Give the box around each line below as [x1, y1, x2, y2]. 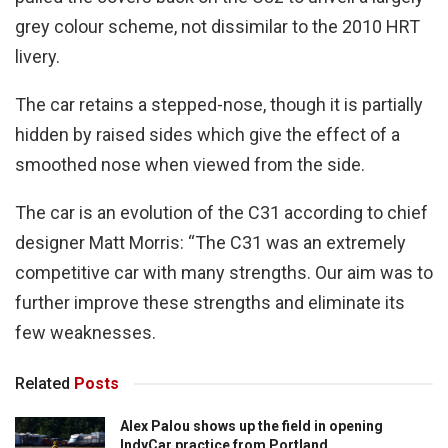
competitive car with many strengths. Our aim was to [15, 262, 433, 284]
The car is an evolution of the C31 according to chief [15, 202, 428, 224]
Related [15, 374, 70, 394]
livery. [15, 46, 60, 68]
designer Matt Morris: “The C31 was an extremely [15, 232, 406, 254]
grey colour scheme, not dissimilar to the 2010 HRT [15, 16, 420, 38]
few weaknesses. [15, 322, 156, 344]
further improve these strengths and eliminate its [15, 292, 405, 314]
